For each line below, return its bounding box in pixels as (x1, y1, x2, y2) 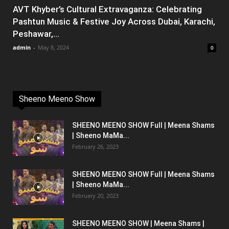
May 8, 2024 (38, 43, 69, 52)
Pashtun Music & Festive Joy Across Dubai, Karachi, (13, 16, 215, 27)
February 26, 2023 (72, 143, 119, 151)
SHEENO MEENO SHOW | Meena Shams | (72, 219, 204, 228)
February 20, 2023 (72, 192, 119, 200)
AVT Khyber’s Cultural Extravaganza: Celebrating (13, 4, 202, 15)
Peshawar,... (13, 29, 59, 39)
